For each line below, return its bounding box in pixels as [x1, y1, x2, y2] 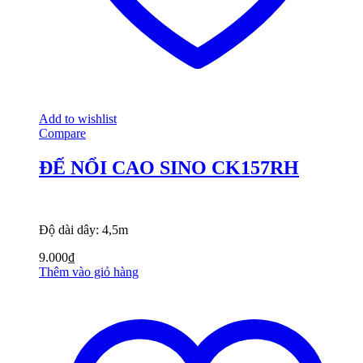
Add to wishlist [39, 112, 117, 126]
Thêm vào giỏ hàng [39, 265, 139, 280]
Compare [39, 126, 86, 141]
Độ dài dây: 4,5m [39, 223, 128, 237]
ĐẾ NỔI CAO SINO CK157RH [39, 157, 299, 179]
